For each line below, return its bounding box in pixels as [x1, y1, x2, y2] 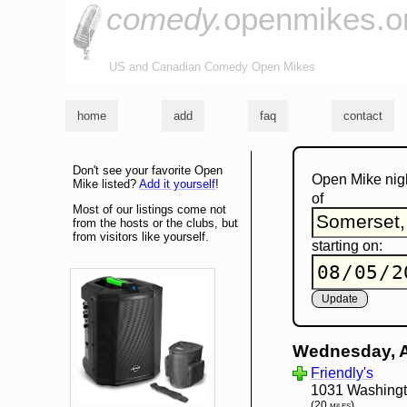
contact [343, 109, 382, 124]
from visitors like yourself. [73, 230, 209, 244]
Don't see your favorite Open [73, 164, 223, 178]
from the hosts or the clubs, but [73, 216, 238, 231]
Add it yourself [139, 177, 215, 192]
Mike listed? [73, 177, 139, 192]
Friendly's [311, 364, 373, 381]
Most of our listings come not [73, 203, 226, 217]
